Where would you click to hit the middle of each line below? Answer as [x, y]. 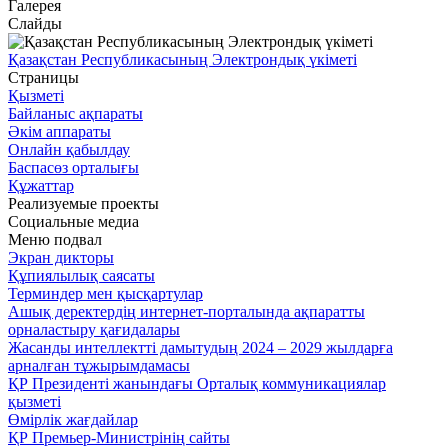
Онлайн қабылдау [69, 150]
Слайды [35, 24]
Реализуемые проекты [83, 204]
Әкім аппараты [59, 132]
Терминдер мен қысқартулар [105, 294]
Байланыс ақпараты [75, 114]
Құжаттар [41, 186]
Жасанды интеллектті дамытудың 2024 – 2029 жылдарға [200, 348]
